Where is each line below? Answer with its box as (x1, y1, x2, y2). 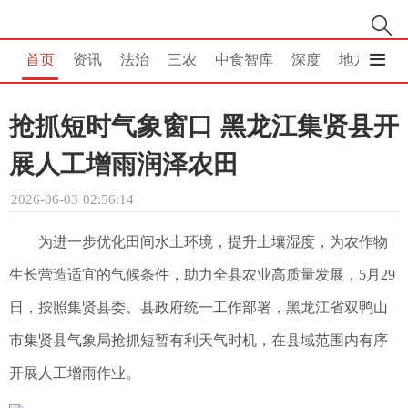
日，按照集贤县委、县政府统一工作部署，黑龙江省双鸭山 (9, 300, 388, 315)
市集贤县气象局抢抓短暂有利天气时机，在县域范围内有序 (9, 332, 388, 348)
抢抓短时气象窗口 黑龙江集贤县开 (9, 112, 399, 140)
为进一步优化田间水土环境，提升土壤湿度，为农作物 (38, 234, 388, 250)
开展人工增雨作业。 (9, 365, 140, 381)
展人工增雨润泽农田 (9, 150, 239, 178)
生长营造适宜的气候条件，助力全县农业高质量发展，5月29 (9, 267, 395, 282)
